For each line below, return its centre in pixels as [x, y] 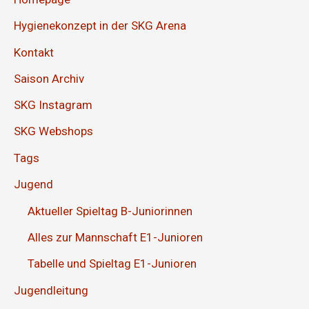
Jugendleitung [51, 290]
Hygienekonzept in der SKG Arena [100, 26]
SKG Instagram [53, 105]
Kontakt [34, 52]
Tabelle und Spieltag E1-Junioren [112, 264]
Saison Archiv [49, 78]
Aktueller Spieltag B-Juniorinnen [110, 211]
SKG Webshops [53, 131]
